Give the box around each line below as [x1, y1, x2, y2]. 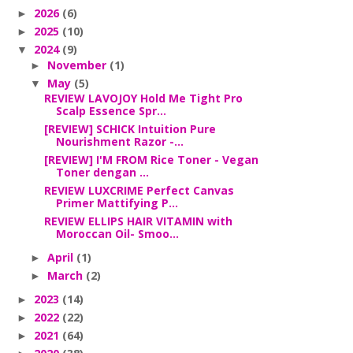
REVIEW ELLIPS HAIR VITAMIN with [43, 214, 232, 229]
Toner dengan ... [55, 165, 149, 180]
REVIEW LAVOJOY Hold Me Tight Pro [43, 91, 243, 106]
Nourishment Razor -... [55, 134, 184, 149]
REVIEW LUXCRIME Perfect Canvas [43, 183, 234, 198]
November [46, 57, 110, 72]
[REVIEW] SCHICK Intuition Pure [43, 121, 216, 136]
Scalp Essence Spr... [55, 103, 166, 118]
